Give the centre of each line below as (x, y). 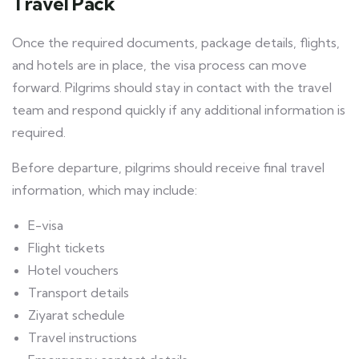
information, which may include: (105, 190)
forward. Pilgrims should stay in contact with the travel (172, 88)
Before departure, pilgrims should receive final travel (168, 168)
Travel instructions (83, 338)
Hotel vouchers (73, 270)
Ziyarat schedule (77, 315)
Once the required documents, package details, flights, (176, 43)
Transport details (79, 293)
